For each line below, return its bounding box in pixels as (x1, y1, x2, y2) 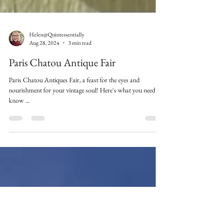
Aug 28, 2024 (29, 97, 59, 106)
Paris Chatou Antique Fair (9, 114, 115, 128)
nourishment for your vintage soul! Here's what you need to (9, 144, 162, 153)
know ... (9, 154, 30, 163)
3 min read (68, 97, 91, 106)
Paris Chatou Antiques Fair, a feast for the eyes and (9, 134, 140, 143)
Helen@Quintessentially (29, 89, 84, 97)
